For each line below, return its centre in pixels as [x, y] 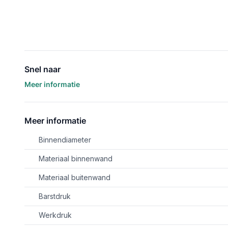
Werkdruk [55, 215]
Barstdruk [55, 196]
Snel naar [42, 69]
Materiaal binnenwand [76, 159]
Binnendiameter [65, 140]
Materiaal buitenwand [75, 177]
